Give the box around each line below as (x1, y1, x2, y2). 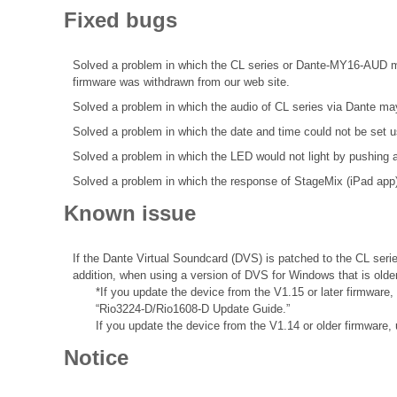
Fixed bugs (64, 7, 177, 32)
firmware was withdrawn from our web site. (73, 74, 290, 89)
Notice (64, 346, 128, 370)
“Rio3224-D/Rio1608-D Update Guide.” (95, 302, 290, 316)
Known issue (64, 200, 196, 225)
